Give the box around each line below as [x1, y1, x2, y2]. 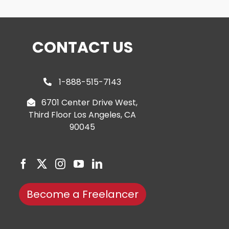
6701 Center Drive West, [41, 96, 138, 108]
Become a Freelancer [26, 187, 139, 201]
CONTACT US [32, 36, 133, 58]
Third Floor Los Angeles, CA [29, 108, 136, 121]
